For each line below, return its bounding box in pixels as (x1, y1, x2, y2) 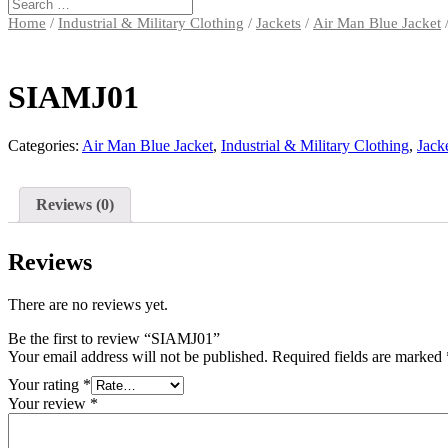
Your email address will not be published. (8, 347, 268, 365)
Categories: (8, 137, 82, 155)
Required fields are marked (272, 347, 446, 365)
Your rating (8, 375, 83, 393)
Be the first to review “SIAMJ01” (8, 329, 220, 347)
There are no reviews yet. (8, 295, 168, 313)
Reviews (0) (36, 196, 114, 214)
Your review (8, 394, 90, 412)
